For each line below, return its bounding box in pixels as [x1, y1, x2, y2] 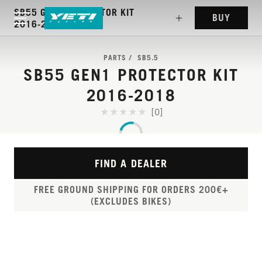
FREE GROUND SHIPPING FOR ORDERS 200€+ [33, 184, 229, 195]
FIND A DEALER [94, 157, 168, 170]
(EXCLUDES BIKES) [91, 195, 171, 207]
